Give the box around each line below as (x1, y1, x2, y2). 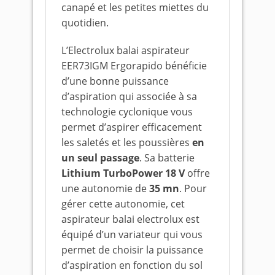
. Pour (179, 182, 207, 195)
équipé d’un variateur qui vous (61, 228, 203, 241)
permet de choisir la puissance (61, 243, 203, 257)
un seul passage (61, 151, 139, 165)
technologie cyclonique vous (61, 105, 193, 118)
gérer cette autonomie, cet (61, 197, 185, 211)
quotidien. (61, 16, 109, 29)
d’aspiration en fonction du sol (61, 258, 203, 272)
